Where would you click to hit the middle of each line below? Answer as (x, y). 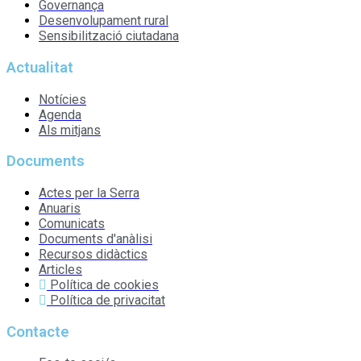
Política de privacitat (108, 300)
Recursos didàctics (93, 254)
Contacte (38, 332)
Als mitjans (70, 130)
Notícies (62, 99)
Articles (60, 269)
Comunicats (72, 223)
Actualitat (40, 67)
